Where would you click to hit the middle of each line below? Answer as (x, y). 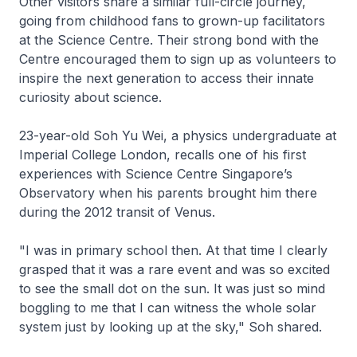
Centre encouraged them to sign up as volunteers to (178, 59)
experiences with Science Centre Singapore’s (156, 174)
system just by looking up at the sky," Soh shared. (171, 327)
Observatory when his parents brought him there (168, 193)
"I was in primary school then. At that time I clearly (173, 251)
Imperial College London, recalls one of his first (163, 155)
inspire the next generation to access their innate (167, 78)
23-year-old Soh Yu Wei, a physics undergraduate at (178, 136)
